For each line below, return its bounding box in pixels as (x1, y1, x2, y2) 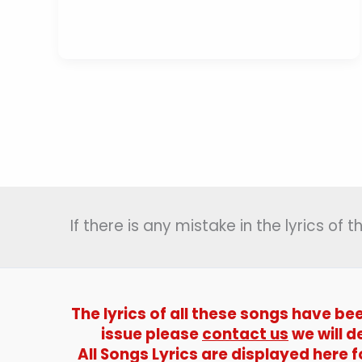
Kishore (75, 179, 120, 196)
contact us (202, 322, 288, 345)
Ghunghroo (75, 4, 143, 22)
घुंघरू (75, 101, 103, 119)
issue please (101, 322, 202, 345)
